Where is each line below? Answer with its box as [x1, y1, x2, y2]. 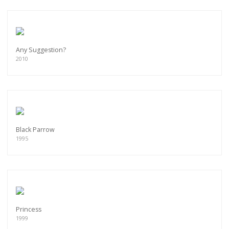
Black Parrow [16, 125, 55, 134]
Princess [16, 205, 41, 214]
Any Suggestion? [16, 45, 66, 55]
